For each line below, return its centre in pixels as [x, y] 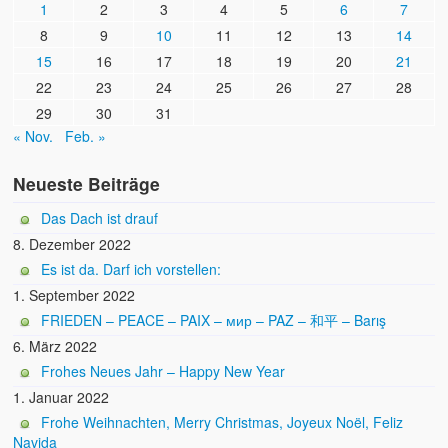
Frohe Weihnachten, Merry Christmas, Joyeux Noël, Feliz [222, 422]
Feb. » [86, 136]
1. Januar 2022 [61, 397]
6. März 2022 [55, 346]
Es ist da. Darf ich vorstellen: [131, 269]
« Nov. [33, 136]
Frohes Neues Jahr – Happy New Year [163, 371]
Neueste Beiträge [87, 184]
